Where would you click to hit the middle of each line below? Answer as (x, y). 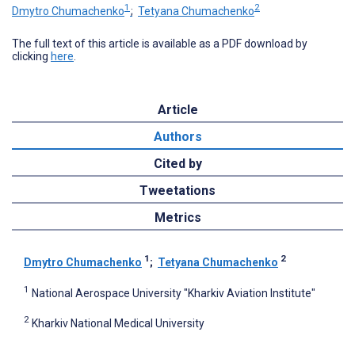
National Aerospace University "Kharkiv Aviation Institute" (174, 293)
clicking (31, 56)
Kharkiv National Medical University (118, 323)
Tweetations (177, 190)
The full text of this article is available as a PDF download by (160, 43)
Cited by (177, 163)
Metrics (177, 217)
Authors (177, 136)
